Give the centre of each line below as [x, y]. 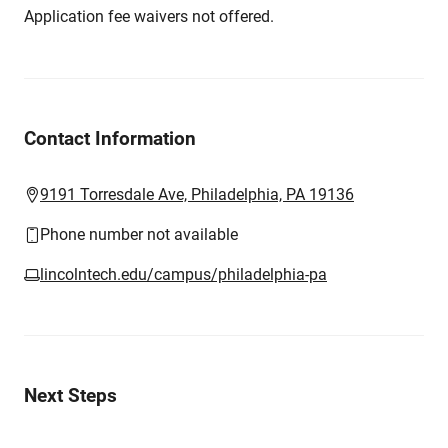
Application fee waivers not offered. [149, 16]
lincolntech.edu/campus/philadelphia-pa [183, 274]
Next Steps [70, 395]
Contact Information [110, 138]
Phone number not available [139, 234]
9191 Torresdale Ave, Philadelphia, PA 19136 [197, 194]
